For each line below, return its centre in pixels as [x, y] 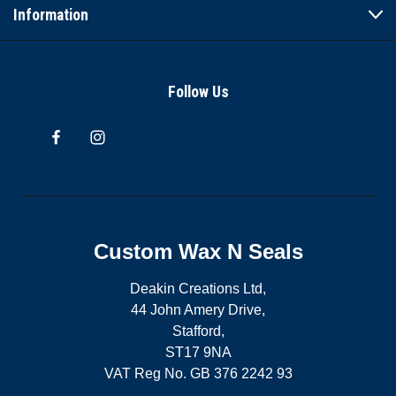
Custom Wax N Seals [198, 251]
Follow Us [198, 91]
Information [51, 15]
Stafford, [198, 331]
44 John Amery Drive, [198, 309]
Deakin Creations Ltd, [198, 288]
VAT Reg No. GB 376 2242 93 [198, 373]
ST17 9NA [198, 352]
